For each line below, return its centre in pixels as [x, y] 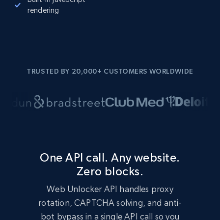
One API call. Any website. [110, 157]
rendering [43, 10]
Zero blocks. [110, 171]
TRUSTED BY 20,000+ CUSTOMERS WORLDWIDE [110, 71]
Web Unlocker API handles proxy [110, 189]
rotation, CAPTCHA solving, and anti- [110, 203]
